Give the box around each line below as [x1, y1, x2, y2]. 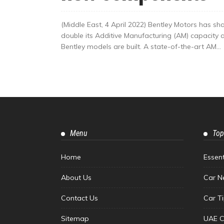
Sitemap [61, 213, 89, 223]
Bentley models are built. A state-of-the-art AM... [61, 41, 221, 51]
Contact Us [61, 193, 98, 202]
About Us [61, 172, 91, 182]
